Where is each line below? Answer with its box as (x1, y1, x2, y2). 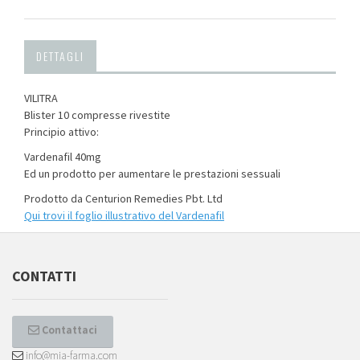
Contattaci (42, 321, 97, 337)
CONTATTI (12, 266, 76, 285)
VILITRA (24, 90, 58, 105)
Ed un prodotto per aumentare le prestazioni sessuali (24, 166, 280, 181)
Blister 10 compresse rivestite (24, 107, 170, 122)
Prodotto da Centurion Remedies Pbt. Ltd (24, 190, 223, 206)
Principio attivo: (24, 124, 99, 139)
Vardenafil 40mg (24, 149, 101, 164)
